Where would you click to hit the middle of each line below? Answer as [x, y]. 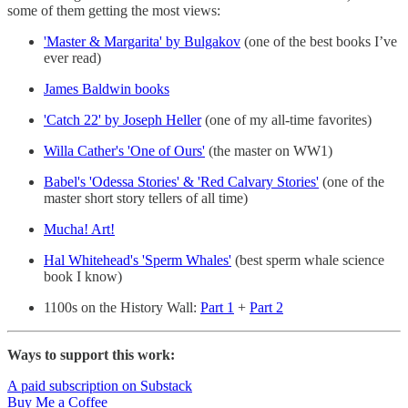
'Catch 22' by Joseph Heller [122, 120]
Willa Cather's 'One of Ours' [124, 151]
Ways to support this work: [91, 355]
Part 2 [266, 308]
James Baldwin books [107, 89]
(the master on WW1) [269, 151]
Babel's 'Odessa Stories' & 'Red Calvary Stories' [181, 182]
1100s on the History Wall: [122, 308]
